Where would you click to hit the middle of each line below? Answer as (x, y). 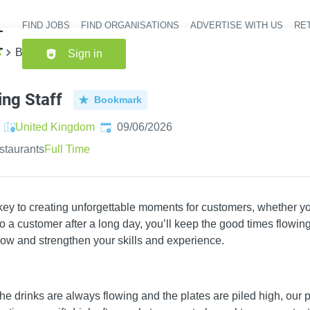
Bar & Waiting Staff (61, 52)
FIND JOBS (46, 25)
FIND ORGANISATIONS (130, 25)
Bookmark (118, 99)
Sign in (85, 54)
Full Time (67, 149)
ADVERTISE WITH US (236, 25)
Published (125, 126)
